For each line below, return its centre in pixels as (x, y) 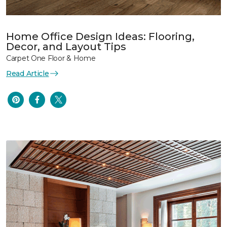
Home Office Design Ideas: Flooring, (100, 36)
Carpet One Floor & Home (51, 58)
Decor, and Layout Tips (66, 46)
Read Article (28, 73)
